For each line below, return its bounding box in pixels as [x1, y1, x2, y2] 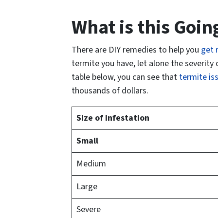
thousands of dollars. [72, 85, 148, 97]
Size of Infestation [76, 112, 149, 125]
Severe [76, 203, 101, 216]
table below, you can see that [72, 71, 179, 84]
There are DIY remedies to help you [72, 44, 199, 56]
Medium [76, 158, 106, 170]
